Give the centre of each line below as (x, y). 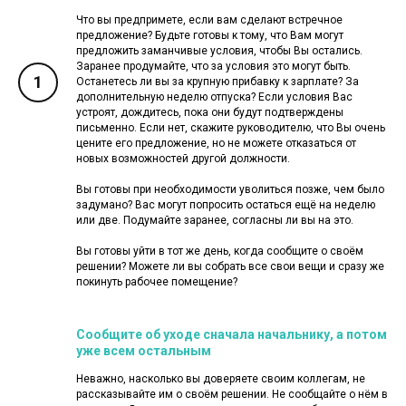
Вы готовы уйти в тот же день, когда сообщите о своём (220, 251)
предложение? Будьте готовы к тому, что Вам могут (210, 35)
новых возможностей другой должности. (183, 158)
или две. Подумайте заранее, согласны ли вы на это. (215, 220)
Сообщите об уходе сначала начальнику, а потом (232, 334)
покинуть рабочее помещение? (157, 281)
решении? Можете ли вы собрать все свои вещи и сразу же (230, 266)
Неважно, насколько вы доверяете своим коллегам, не (221, 378)
